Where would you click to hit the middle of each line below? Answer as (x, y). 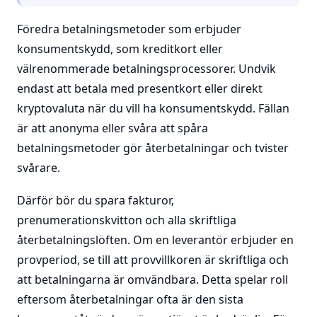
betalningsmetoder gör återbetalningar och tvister (153, 148)
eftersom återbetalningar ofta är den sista (130, 299)
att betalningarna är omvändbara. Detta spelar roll (152, 279)
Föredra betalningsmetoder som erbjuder (129, 29)
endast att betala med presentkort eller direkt (140, 88)
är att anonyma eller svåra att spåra (113, 128)
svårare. (39, 168)
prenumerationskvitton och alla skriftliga (127, 220)
